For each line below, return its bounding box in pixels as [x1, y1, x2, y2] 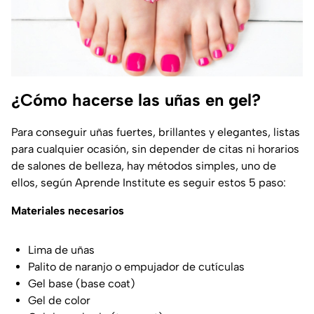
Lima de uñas [28, 243, 95, 257]
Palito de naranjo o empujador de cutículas [28, 259, 245, 273]
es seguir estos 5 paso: [165, 175, 286, 189]
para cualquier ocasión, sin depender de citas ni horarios [11, 142, 299, 156]
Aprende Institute [75, 175, 165, 189]
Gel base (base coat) [28, 276, 135, 290]
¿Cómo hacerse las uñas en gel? [11, 89, 261, 110]
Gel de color [28, 293, 90, 307]
